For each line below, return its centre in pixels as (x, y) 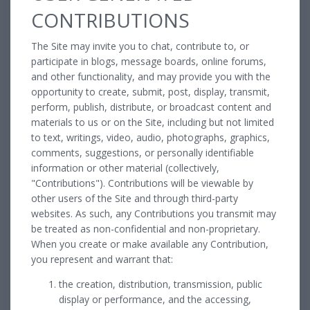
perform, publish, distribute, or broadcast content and (151, 107)
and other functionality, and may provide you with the (151, 76)
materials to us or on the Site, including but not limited (153, 122)
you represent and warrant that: (102, 259)
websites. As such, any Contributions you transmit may (154, 213)
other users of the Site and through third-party (135, 198)
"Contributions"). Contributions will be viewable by (142, 183)
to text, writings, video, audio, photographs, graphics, (151, 137)
